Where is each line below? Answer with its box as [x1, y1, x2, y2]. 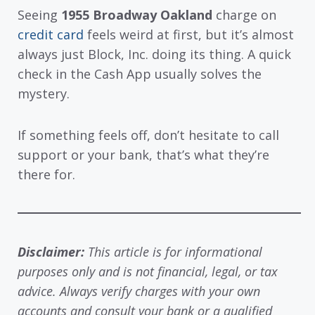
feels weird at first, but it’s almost [84, 26, 294, 44]
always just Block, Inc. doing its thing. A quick [18, 46, 291, 63]
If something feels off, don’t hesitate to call [18, 126, 279, 143]
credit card [18, 26, 84, 44]
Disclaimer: [18, 243, 88, 260]
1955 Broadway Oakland [61, 6, 212, 24]
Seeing [18, 6, 61, 24]
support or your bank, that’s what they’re [18, 146, 269, 163]
